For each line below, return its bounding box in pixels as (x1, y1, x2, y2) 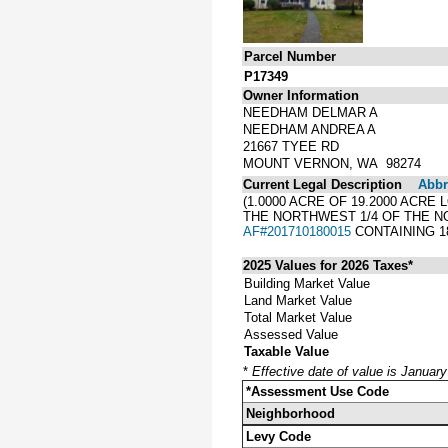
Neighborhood (246, 405, 335, 421)
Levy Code (246, 428, 311, 444)
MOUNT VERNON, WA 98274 (243, 155, 421, 171)
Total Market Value (244, 309, 352, 325)
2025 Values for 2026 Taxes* (243, 257, 413, 273)
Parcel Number (244, 48, 336, 64)
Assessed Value (244, 326, 338, 342)
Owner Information (243, 87, 359, 103)
